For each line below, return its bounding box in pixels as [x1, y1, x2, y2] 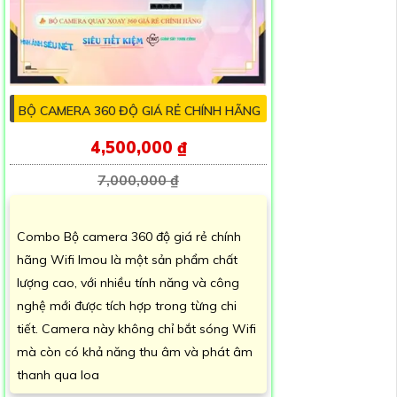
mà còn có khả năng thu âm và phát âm [17, 344, 253, 361]
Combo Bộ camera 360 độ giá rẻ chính [17, 229, 241, 245]
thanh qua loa [17, 367, 99, 384]
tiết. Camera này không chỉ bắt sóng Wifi [17, 321, 256, 338]
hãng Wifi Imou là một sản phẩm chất [17, 252, 237, 269]
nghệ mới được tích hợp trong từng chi [17, 298, 237, 315]
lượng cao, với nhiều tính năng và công [17, 275, 239, 292]
